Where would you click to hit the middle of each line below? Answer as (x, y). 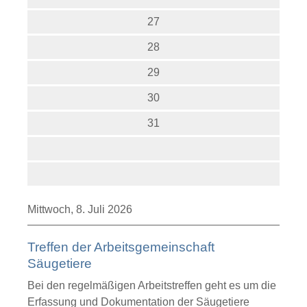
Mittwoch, (52, 209)
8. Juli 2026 (104, 209)
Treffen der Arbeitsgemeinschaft (121, 247)
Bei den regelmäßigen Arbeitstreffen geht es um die (152, 285)
